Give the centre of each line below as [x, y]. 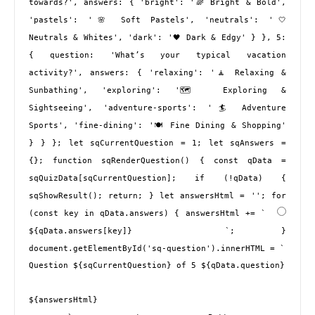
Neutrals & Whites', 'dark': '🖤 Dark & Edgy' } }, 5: [157, 38]
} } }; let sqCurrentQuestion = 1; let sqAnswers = [157, 143]
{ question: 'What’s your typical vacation [157, 56]
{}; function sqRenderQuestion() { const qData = [157, 161]
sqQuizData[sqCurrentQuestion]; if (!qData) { [157, 179]
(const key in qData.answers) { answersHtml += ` [150, 214]
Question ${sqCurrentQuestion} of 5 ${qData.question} [157, 266]
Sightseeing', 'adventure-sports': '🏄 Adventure [157, 108]
